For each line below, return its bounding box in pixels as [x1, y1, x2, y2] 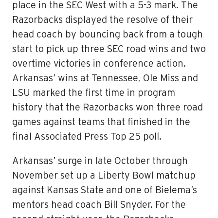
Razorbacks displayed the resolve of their [12, 15, 193, 25]
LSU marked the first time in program [12, 88, 175, 98]
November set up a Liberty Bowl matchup [12, 171, 196, 181]
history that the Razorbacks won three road [12, 103, 203, 112]
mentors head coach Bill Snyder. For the [12, 200, 186, 210]
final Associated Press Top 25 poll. [12, 132, 162, 142]
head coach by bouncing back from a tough [12, 30, 203, 39]
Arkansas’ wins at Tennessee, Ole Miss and [12, 73, 198, 83]
